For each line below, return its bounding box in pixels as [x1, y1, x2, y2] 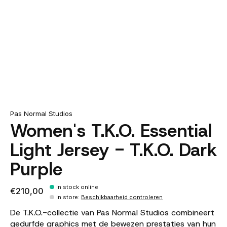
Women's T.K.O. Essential [10, 119, 212, 142]
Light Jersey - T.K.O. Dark [10, 138, 217, 162]
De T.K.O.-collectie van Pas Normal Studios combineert [10, 207, 214, 218]
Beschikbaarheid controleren [81, 194, 163, 201]
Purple [10, 157, 62, 181]
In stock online [56, 183, 99, 191]
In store [56, 194, 79, 201]
